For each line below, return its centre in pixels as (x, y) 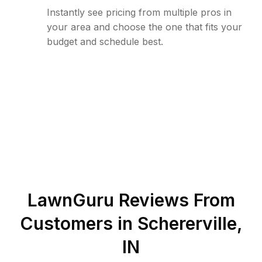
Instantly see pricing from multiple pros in (139, 12)
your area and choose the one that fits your (144, 27)
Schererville (187, 223)
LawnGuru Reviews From (131, 200)
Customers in (78, 223)
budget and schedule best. (105, 42)
